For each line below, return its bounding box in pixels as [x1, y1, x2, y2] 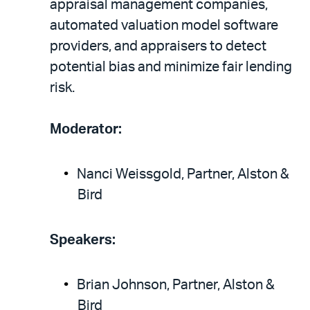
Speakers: [50, 233, 116, 247]
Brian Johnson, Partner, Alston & [77, 278, 275, 292]
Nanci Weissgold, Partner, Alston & [77, 167, 289, 181]
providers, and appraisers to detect [50, 39, 266, 53]
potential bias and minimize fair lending [50, 60, 292, 74]
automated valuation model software [50, 19, 278, 33]
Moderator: [50, 122, 122, 136]
